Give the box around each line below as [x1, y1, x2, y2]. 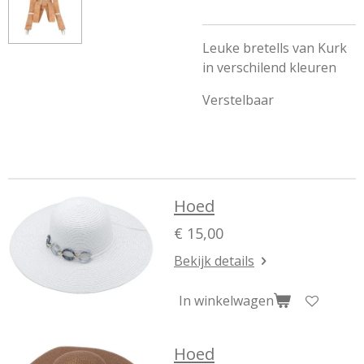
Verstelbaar [202, 91, 274, 109]
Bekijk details [174, 252, 254, 270]
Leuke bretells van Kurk [202, 39, 347, 57]
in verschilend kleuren [202, 58, 336, 76]
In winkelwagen [179, 291, 274, 310]
